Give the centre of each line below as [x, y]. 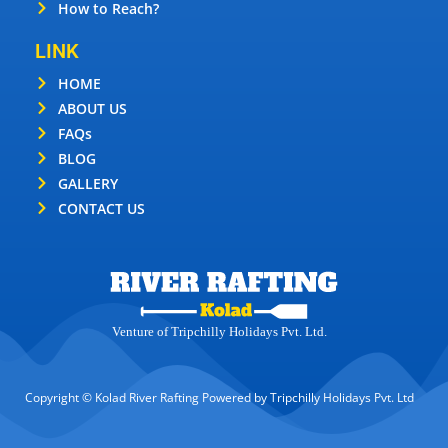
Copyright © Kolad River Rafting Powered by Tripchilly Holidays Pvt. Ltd [219, 397]
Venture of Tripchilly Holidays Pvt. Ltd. [219, 331]
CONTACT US [101, 208]
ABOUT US [92, 108]
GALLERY [87, 183]
